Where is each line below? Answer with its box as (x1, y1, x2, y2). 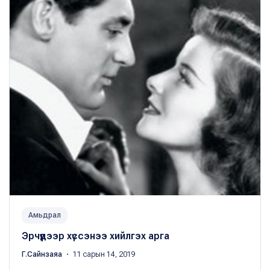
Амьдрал (28, 211, 61, 220)
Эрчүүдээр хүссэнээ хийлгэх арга (22, 230, 169, 242)
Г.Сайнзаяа (22, 250, 64, 259)
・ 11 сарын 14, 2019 (64, 250, 136, 259)
